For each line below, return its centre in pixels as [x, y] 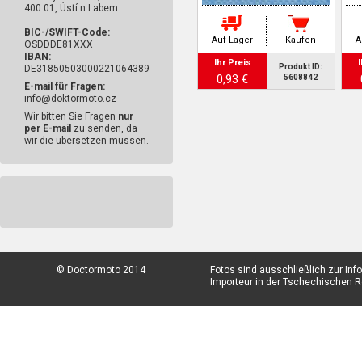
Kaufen [301, 40]
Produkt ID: [301, 67]
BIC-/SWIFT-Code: [67, 32]
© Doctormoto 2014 [101, 270]
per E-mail [48, 128]
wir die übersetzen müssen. [86, 141]
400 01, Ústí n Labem [71, 8]
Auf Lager [232, 40]
